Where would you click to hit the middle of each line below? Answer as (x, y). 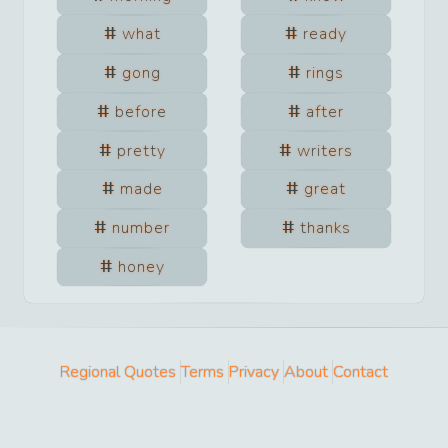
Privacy (254, 372)
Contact (360, 372)
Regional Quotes (118, 372)
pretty (141, 150)
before (141, 111)
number (141, 228)
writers (325, 150)
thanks (325, 228)
